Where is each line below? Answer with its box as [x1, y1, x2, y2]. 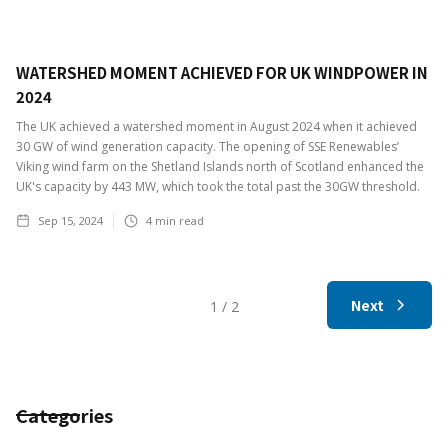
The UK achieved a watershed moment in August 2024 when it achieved [16, 118, 417, 136]
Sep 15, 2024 [38, 213, 103, 229]
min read [152, 213, 204, 229]
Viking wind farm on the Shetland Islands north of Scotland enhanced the [16, 158, 424, 176]
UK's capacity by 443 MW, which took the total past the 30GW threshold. [16, 178, 420, 196]
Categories [16, 402, 113, 429]
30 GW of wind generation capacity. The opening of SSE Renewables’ [16, 138, 399, 156]
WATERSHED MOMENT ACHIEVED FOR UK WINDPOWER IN [16, 62, 428, 84]
